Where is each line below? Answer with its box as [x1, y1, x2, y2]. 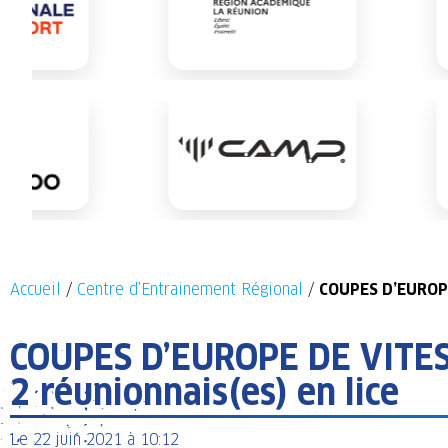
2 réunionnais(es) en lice [10, 370, 399, 415]
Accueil [10, 279, 61, 300]
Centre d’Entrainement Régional [77, 279, 303, 300]
